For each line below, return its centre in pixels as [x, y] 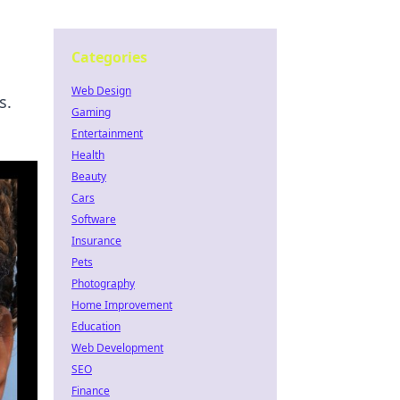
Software [94, 219]
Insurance [96, 241]
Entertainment [107, 133]
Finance [91, 391]
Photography [103, 283]
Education [96, 326]
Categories [109, 57]
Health [88, 155]
